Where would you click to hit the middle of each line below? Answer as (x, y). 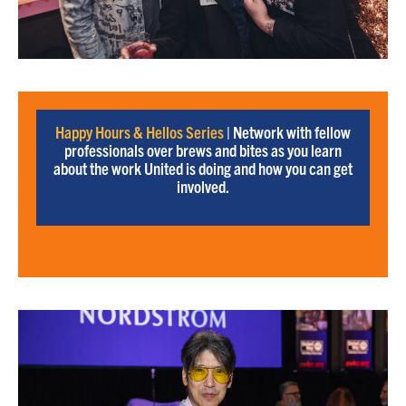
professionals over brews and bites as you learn (203, 150)
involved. (203, 186)
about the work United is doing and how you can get (203, 168)
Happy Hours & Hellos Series (140, 131)
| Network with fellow (287, 131)
